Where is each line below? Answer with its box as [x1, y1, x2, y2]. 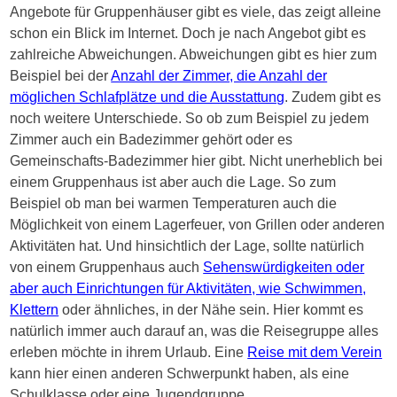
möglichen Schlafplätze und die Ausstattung [10, 89, 285, 105]
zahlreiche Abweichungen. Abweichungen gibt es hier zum [10, 46, 378, 62]
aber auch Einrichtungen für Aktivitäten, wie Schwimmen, [10, 280, 367, 296]
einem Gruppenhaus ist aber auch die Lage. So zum [10, 174, 337, 190]
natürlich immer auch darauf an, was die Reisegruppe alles [10, 323, 379, 339]
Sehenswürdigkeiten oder [203, 259, 365, 275]
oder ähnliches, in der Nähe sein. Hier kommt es [58, 301, 364, 317]
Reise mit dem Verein [247, 344, 383, 360]
